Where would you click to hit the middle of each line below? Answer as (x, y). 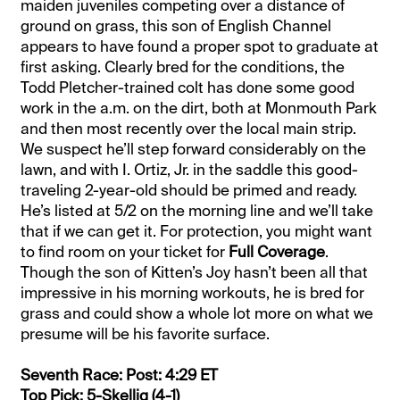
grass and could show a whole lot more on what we (197, 314)
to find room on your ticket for (125, 252)
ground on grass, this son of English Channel (176, 26)
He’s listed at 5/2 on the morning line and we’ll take (197, 211)
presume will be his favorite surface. (146, 334)
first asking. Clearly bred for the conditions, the (183, 67)
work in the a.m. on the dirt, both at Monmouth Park (199, 108)
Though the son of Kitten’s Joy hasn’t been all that (195, 273)
